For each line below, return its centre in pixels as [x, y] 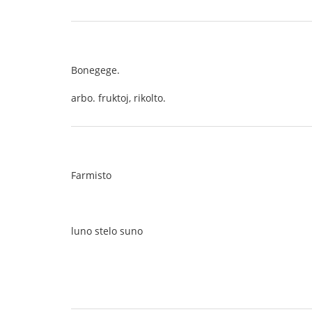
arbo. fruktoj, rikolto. [118, 98]
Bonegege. [95, 70]
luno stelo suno [107, 231]
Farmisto [91, 175]
